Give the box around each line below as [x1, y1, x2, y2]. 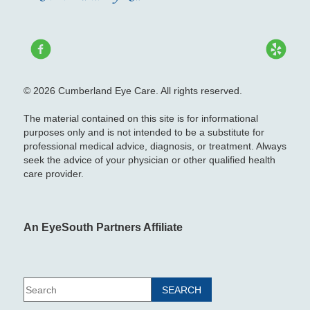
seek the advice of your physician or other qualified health [23, 154, 275, 166]
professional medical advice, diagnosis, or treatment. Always [23, 140, 286, 152]
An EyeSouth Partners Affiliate [23, 221, 183, 234]
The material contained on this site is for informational [23, 113, 258, 125]
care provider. [23, 168, 84, 180]
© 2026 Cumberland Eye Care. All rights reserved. [23, 85, 242, 97]
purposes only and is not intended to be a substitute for [23, 127, 264, 138]
